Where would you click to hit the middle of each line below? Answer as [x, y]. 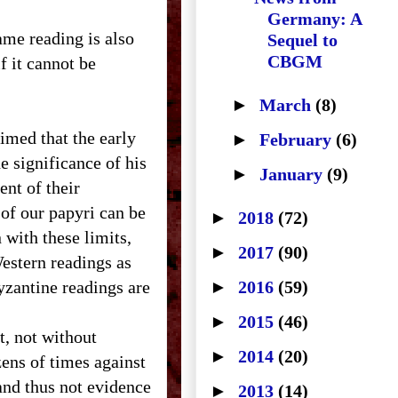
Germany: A [314, 19]
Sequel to [302, 40]
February [298, 139]
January [293, 174]
